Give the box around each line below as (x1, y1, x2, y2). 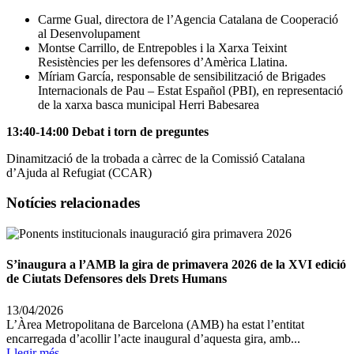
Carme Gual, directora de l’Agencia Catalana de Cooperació (38, 12, 338, 26)
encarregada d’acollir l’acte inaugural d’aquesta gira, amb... (6, 331, 300, 345)
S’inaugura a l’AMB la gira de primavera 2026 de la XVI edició (6, 258, 346, 272)
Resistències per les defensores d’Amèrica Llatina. (38, 55, 288, 69)
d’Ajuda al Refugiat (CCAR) (6, 165, 152, 179)
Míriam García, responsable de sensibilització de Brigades (38, 69, 326, 83)
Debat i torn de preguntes (69, 124, 209, 138)
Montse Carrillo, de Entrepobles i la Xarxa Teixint (38, 40, 287, 55)
